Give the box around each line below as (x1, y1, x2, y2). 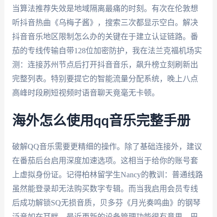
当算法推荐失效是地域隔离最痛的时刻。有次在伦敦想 (12, 4, 198, 13)
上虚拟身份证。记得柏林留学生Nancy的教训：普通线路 (12, 170, 203, 179)
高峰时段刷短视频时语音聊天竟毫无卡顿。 (12, 89, 159, 97)
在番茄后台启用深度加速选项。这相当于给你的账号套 (12, 156, 198, 165)
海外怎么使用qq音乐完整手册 (12, 114, 190, 128)
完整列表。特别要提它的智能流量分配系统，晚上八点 (12, 75, 198, 83)
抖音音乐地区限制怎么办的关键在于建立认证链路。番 (12, 32, 198, 41)
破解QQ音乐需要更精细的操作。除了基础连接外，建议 (12, 142, 202, 151)
